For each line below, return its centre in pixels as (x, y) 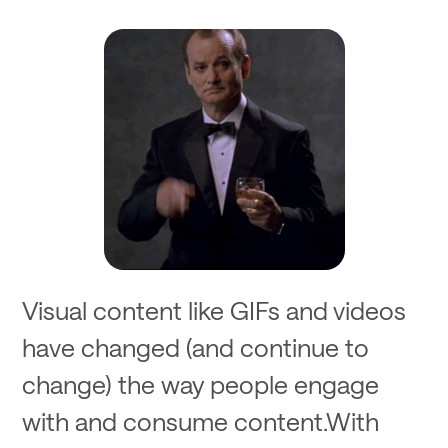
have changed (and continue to (196, 347)
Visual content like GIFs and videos (214, 310)
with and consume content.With (201, 421)
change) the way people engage (201, 384)
